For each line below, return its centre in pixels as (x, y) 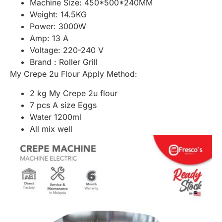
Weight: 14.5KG (58, 15)
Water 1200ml (55, 117)
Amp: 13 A (49, 38)
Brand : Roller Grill (64, 62)
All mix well (51, 129)
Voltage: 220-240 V (67, 50)
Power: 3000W (58, 27)
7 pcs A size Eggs (63, 105)
